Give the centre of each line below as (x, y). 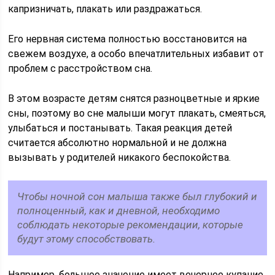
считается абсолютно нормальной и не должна (118, 143)
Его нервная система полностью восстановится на (128, 39)
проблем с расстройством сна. (80, 68)
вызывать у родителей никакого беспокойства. (120, 157)
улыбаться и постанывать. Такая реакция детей (120, 128)
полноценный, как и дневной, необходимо (119, 211)
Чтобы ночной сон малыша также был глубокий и (137, 196)
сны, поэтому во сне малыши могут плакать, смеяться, (137, 113)
